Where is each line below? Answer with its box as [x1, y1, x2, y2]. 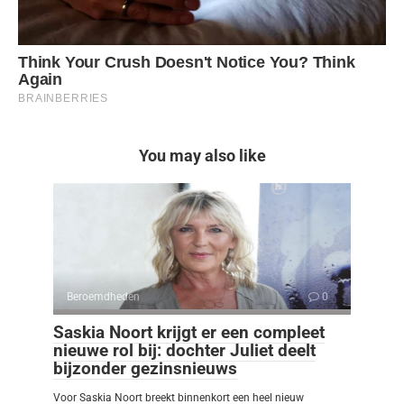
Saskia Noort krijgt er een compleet [53, 321, 325, 343]
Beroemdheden [67, 289, 140, 303]
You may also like [138, 145, 266, 165]
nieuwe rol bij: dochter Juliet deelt [53, 339, 316, 361]
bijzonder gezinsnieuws [53, 357, 237, 379]
